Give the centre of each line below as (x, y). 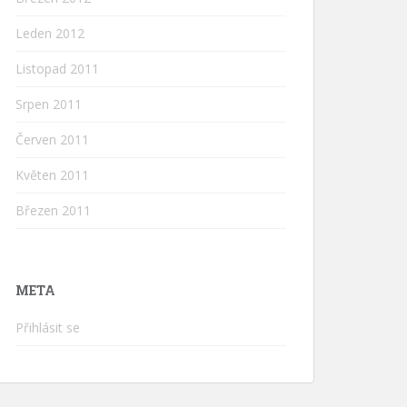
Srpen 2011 (49, 104)
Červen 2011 (52, 139)
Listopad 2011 (57, 69)
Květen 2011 (52, 175)
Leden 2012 (50, 33)
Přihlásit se (48, 328)
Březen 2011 (53, 210)
